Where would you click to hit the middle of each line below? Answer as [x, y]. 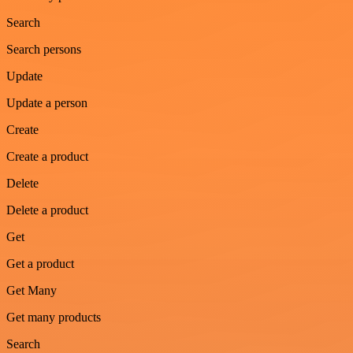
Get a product [40, 263]
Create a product [47, 156]
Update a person [47, 102]
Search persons [44, 49]
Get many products [54, 317]
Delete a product [47, 210]
